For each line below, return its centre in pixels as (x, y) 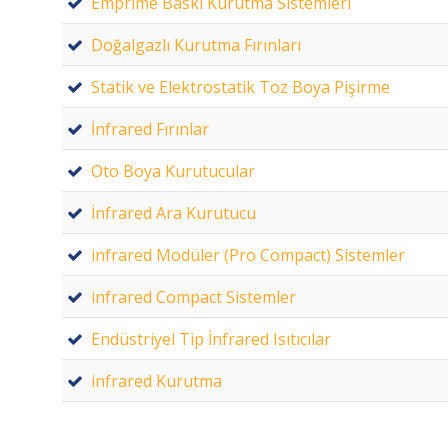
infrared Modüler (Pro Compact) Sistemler (248, 254)
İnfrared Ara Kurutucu (173, 212)
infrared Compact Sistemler (193, 296)
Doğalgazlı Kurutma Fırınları (196, 44)
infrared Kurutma (156, 380)
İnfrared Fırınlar (150, 128)
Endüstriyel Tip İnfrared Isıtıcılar (211, 338)
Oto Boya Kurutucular (173, 170)
